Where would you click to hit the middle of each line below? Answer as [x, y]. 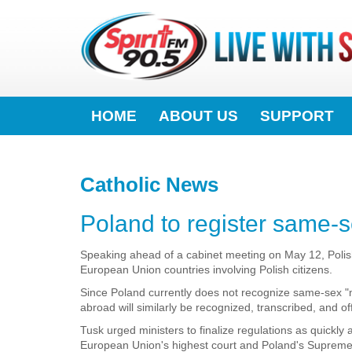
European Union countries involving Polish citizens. [206, 269]
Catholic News [149, 184]
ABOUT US [198, 115]
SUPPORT [297, 115]
